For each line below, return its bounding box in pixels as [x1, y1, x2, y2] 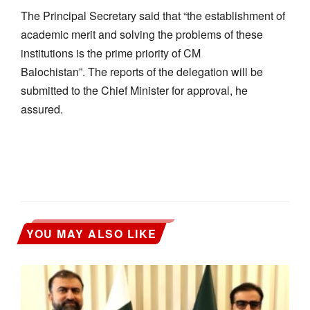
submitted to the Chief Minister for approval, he [21, 82, 248, 98]
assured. [21, 100, 63, 117]
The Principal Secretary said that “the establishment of [21, 7, 285, 24]
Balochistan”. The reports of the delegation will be [21, 63, 263, 80]
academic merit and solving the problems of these [21, 26, 263, 42]
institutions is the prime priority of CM [21, 44, 201, 61]
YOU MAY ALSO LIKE [26, 225, 157, 241]
